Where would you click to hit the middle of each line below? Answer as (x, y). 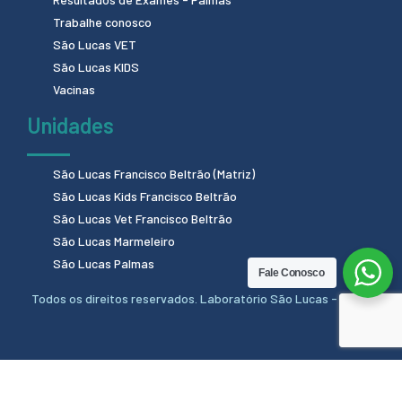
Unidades (70, 125)
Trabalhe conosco (102, 22)
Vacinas (74, 89)
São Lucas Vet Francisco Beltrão (143, 218)
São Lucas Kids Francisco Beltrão (145, 196)
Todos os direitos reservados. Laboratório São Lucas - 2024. (201, 298)
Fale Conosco (292, 273)
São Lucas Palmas (104, 263)
